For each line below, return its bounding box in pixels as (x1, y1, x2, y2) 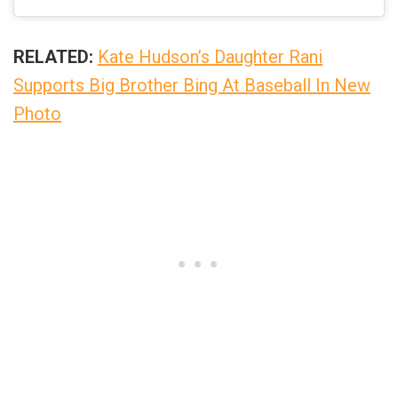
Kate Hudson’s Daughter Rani (98, 45, 322, 68)
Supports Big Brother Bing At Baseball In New (13, 74, 370, 96)
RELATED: (13, 45, 93, 68)
